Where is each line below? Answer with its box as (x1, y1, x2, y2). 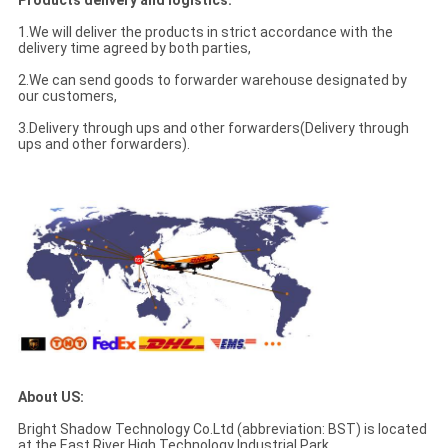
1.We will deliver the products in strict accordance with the (17, 24, 393, 41)
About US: (17, 389, 84, 406)
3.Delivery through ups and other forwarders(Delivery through (17, 120, 409, 137)
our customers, (17, 88, 117, 105)
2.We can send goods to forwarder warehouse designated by (17, 72, 407, 89)
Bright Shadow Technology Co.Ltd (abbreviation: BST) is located (17, 421, 427, 438)
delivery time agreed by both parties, (17, 40, 251, 57)
